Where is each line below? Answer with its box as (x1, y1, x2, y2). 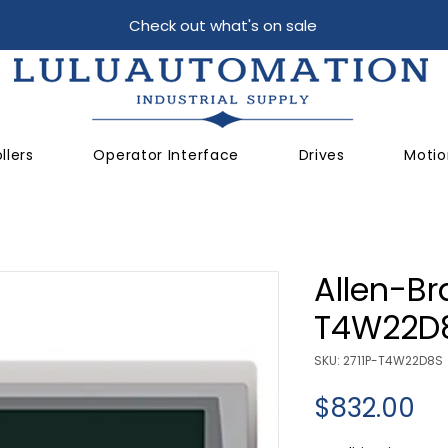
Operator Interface (93, 145, 240, 166)
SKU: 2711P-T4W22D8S (314, 352, 443, 370)
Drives (298, 145, 345, 166)
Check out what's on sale (128, 15, 317, 36)
